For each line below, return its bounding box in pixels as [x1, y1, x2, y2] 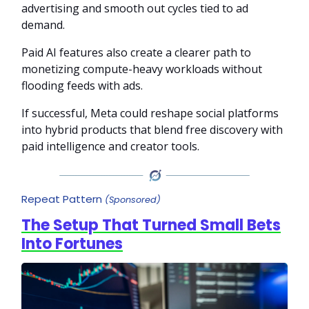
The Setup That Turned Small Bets [21, 215, 281, 237]
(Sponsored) [105, 194, 161, 206]
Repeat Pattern [21, 192, 105, 207]
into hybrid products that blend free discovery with [21, 121, 283, 137]
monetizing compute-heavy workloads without [21, 61, 262, 77]
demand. [21, 17, 65, 32]
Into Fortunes [21, 233, 123, 255]
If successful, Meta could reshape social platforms [21, 105, 279, 121]
